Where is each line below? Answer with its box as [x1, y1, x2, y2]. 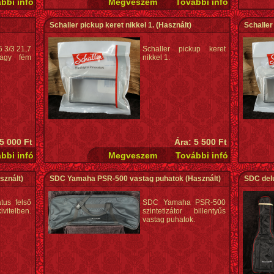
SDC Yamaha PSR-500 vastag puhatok [50, 174, 183, 183]
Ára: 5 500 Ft [174, 137, 227, 147]
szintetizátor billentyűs [143, 207, 226, 215]
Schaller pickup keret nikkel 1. [50, 21, 154, 29]
